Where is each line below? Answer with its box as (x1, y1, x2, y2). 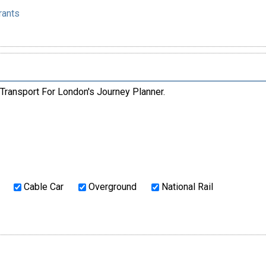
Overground (85, 181, 137, 193)
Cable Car (21, 181, 64, 193)
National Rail (159, 181, 213, 193)
